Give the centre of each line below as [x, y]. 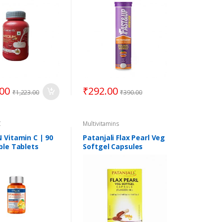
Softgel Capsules [113, 146]
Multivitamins [101, 124]
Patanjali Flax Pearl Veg [124, 137]
